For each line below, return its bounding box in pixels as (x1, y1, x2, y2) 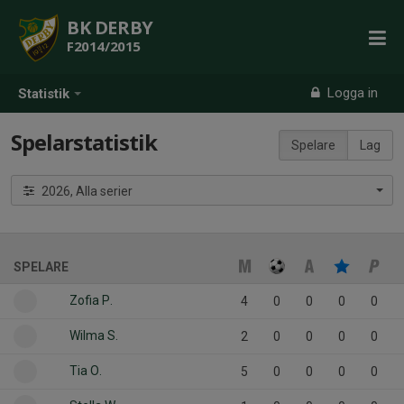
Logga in (324, 85, 379, 101)
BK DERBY (67, 15, 153, 40)
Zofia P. (69, 292, 113, 308)
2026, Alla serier (76, 184, 133, 199)
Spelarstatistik (11, 127, 157, 157)
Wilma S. (69, 327, 118, 343)
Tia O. (69, 363, 102, 378)
